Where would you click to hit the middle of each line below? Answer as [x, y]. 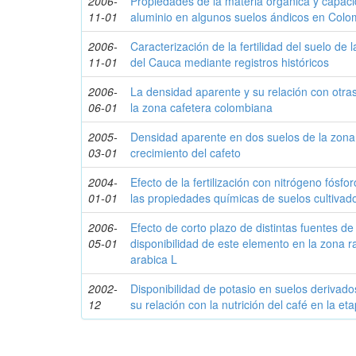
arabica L [154, 259]
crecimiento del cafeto [186, 153]
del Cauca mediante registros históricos [230, 62]
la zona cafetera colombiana [202, 107]
